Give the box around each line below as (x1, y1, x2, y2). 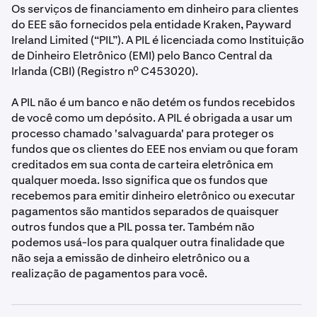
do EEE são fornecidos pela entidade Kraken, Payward (11, 17, 292, 32)
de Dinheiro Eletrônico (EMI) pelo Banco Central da (11, 48, 272, 63)
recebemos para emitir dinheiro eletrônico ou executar (11, 188, 295, 203)
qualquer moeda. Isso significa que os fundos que (11, 173, 267, 188)
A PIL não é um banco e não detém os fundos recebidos (11, 95, 295, 110)
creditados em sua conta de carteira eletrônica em (11, 157, 273, 172)
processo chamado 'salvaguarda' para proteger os (11, 126, 274, 141)
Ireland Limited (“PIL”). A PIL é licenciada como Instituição (11, 33, 304, 47)
